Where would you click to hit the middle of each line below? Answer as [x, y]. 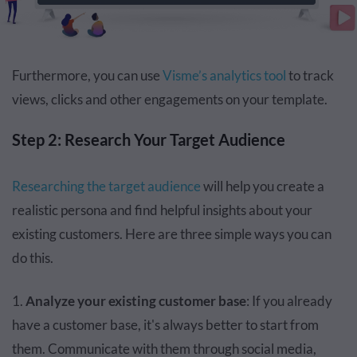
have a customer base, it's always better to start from [165, 325]
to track [310, 76]
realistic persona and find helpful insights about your [162, 210]
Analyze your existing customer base [136, 301]
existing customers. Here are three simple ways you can [172, 234]
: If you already [289, 301]
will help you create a [263, 186]
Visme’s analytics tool [224, 76]
